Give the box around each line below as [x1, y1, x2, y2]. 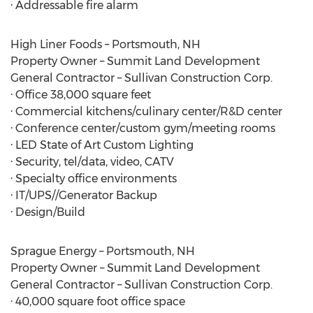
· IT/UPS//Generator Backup [10, 189, 157, 202]
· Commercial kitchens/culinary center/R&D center [10, 105, 282, 118]
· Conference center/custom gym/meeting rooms [10, 122, 275, 135]
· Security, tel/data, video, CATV [10, 155, 174, 168]
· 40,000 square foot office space [10, 295, 185, 308]
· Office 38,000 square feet [10, 88, 151, 101]
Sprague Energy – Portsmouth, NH [10, 245, 195, 258]
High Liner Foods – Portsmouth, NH [10, 38, 201, 51]
